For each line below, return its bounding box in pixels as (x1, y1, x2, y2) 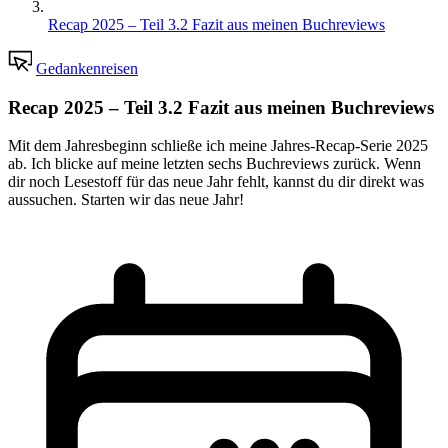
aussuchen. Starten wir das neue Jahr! (8, 191, 244, 209)
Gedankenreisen (36, 60, 138, 77)
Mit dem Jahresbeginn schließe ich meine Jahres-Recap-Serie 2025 (8, 137, 428, 155)
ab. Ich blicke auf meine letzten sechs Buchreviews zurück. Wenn (8, 155, 421, 173)
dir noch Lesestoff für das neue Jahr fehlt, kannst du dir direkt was (8, 173, 424, 191)
